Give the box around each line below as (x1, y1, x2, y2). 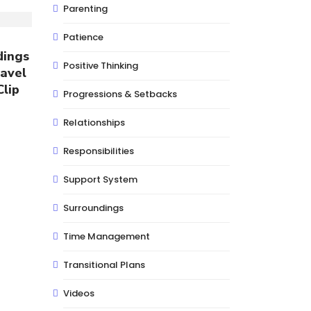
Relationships (63, 116, 125, 129)
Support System (63, 173, 137, 186)
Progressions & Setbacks (63, 87, 177, 101)
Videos (63, 287, 94, 300)
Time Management (63, 230, 150, 243)
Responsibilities (63, 144, 134, 158)
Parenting (63, 2, 108, 15)
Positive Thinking (63, 59, 138, 72)
